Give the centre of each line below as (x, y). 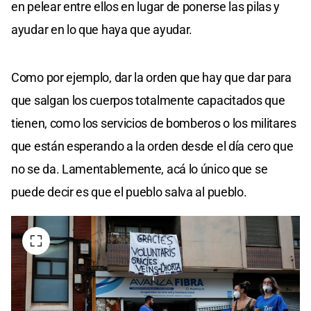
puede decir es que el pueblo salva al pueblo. (129, 192)
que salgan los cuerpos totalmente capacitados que (148, 101)
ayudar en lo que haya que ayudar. (102, 30)
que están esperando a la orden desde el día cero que (152, 146)
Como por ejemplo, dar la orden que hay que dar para (151, 78)
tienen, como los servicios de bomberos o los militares (154, 124)
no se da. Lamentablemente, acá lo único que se (140, 169)
